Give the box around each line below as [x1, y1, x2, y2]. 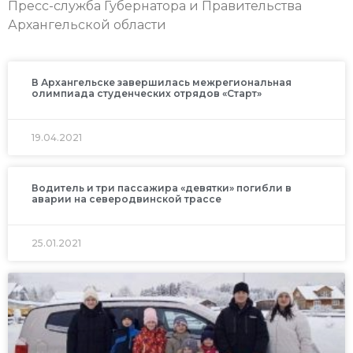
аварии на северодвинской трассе [32, 193, 221, 206]
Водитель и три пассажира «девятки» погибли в [32, 182, 292, 195]
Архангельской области [8, 17, 166, 32]
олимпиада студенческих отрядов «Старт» [32, 87, 262, 100]
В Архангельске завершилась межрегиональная [32, 76, 292, 89]
